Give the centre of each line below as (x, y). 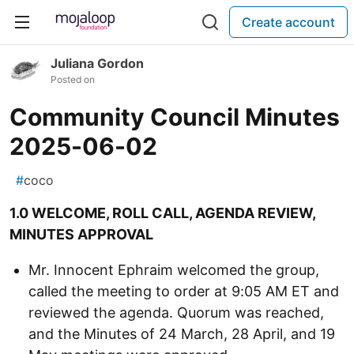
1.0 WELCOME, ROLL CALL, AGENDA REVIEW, (162, 213)
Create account (288, 22)
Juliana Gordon (97, 63)
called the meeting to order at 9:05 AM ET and (184, 291)
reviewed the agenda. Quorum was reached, (176, 313)
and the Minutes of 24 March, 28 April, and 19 (182, 334)
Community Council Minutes (175, 117)
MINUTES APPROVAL (81, 234)
